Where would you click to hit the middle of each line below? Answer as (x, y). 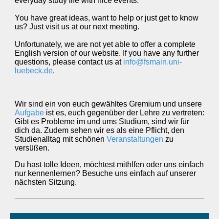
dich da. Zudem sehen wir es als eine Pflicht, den (99, 130)
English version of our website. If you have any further (107, 53)
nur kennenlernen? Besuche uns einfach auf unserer (105, 173)
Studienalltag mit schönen (61, 139)
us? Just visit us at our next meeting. (77, 27)
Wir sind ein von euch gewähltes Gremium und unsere (108, 104)
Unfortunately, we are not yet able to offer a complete (105, 44)
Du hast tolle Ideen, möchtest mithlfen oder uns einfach (109, 164)
